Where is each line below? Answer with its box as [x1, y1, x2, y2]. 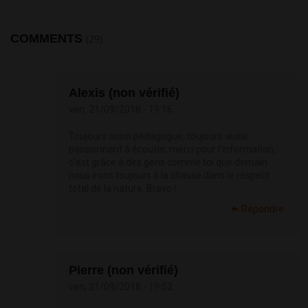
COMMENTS [10, 32, 86, 46]
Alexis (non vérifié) [69, 86, 179, 100]
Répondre [241, 203, 284, 215]
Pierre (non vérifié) [69, 263, 178, 278]
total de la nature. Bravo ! [69, 183, 176, 195]
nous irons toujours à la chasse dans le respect [69, 170, 269, 181]
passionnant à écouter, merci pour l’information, [69, 144, 276, 155]
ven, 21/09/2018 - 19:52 [69, 281, 173, 293]
